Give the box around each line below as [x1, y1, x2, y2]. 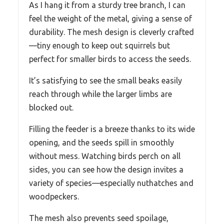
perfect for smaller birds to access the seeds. [29, 54, 191, 63]
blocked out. [29, 102, 73, 112]
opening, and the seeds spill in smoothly [29, 137, 174, 147]
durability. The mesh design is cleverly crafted [29, 27, 194, 36]
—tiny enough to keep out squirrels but [29, 40, 170, 50]
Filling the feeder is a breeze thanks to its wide [29, 124, 195, 133]
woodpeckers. [29, 191, 79, 201]
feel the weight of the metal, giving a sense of [29, 13, 192, 23]
